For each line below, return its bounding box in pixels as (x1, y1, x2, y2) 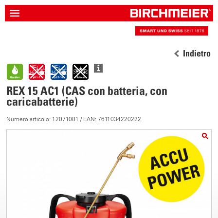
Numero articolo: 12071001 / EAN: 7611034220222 (6, 115, 142, 123)
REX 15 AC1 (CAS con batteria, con (6, 84, 168, 97)
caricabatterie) (6, 94, 78, 108)
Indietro (183, 48, 211, 58)
